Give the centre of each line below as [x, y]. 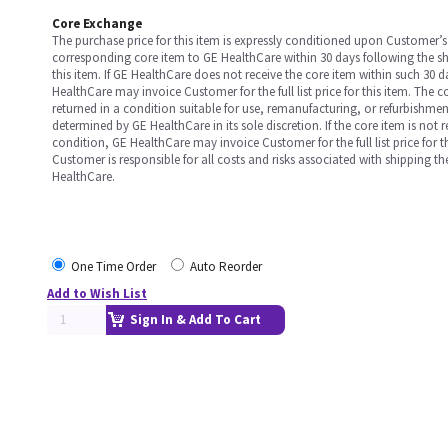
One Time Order [113, 266]
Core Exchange [97, 23]
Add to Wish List [97, 293]
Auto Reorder [226, 266]
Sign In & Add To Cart [195, 319]
